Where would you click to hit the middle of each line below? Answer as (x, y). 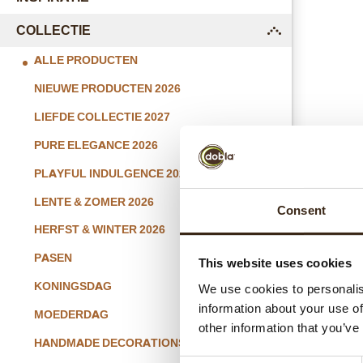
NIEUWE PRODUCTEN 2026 (107, 89)
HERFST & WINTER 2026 (99, 230)
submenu (301, 36)
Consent (301, 210)
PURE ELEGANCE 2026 (96, 145)
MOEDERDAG (71, 315)
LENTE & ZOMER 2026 (94, 202)
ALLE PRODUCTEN (85, 61)
